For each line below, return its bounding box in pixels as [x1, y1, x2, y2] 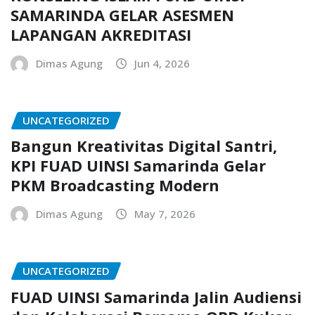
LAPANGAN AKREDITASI [11, 23, 191, 45]
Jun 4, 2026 [134, 56, 190, 70]
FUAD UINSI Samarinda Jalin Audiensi [11, 285, 302, 307]
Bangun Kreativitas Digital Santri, [11, 135, 277, 157]
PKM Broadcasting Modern [11, 174, 219, 196]
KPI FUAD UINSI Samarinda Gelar [11, 155, 266, 176]
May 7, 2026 [134, 207, 195, 221]
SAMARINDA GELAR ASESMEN [11, 4, 234, 25]
